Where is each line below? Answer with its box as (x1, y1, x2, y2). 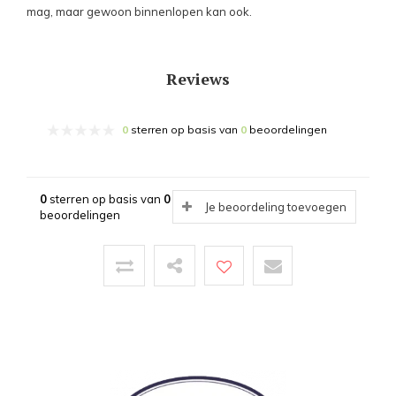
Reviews (166, 68, 230, 90)
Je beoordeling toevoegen (205, 200, 346, 215)
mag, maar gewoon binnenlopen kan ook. (27, 4, 252, 19)
